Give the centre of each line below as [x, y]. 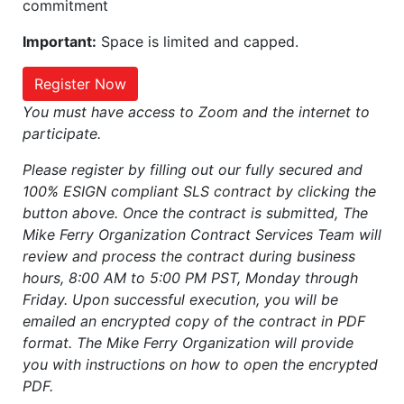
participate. [62, 134]
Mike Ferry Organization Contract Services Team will [202, 235]
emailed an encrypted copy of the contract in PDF [194, 321]
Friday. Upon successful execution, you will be [180, 300]
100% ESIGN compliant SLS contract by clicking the [199, 192]
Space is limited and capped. [197, 42]
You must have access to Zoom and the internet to [196, 112]
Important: [60, 42]
